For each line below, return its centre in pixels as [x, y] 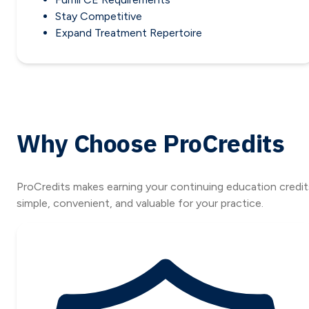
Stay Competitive [99, 17]
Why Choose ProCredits [151, 143]
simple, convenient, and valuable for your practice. [140, 203]
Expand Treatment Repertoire [129, 33]
